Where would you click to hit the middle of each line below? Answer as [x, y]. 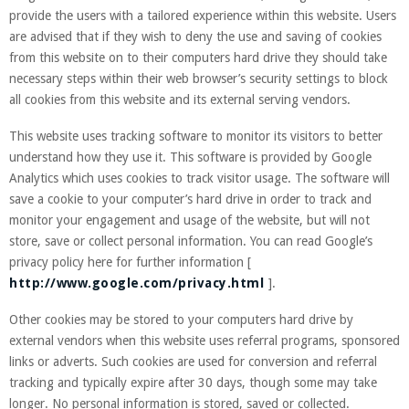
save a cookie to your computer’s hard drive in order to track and [190, 199]
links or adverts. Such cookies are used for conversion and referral [193, 361]
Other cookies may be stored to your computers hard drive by [181, 319]
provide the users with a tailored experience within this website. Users [203, 15]
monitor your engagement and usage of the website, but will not [189, 220]
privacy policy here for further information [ [130, 262]
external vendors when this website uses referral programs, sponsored [204, 340]
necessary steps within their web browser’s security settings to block [199, 78]
